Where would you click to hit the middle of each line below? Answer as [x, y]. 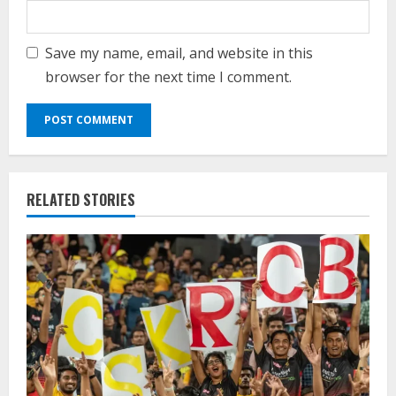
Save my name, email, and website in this [179, 53]
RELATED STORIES [81, 199]
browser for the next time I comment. [168, 76]
